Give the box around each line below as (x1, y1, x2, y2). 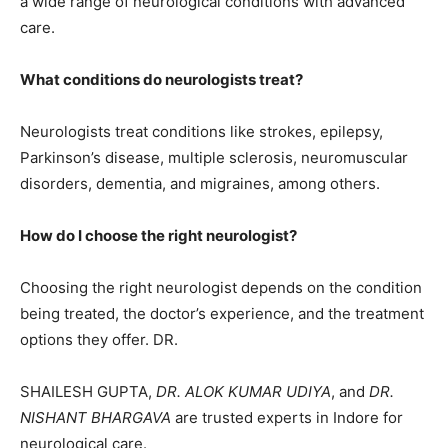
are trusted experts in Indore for (171, 407, 403, 427)
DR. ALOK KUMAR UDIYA (156, 381, 331, 401)
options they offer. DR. (20, 329, 178, 349)
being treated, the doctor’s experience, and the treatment (20, 303, 424, 323)
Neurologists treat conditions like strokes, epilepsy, (20, 121, 383, 141)
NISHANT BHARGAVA (20, 407, 171, 427)
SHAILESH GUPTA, (20, 381, 156, 401)
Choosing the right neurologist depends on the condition (20, 277, 422, 297)
